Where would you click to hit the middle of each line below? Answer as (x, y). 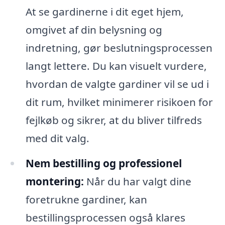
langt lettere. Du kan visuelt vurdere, (116, 66)
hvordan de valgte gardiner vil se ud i (117, 84)
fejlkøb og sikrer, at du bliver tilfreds (114, 120)
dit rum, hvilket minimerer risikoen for (119, 102)
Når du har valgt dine (137, 181)
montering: (54, 181)
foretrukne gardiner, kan (86, 199)
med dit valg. (57, 138)
